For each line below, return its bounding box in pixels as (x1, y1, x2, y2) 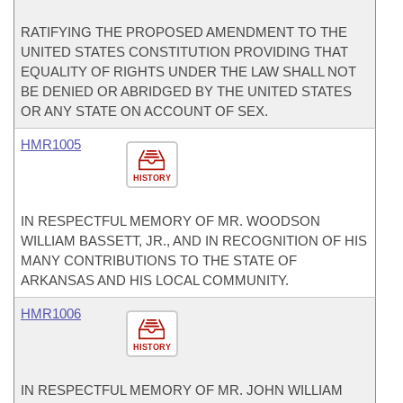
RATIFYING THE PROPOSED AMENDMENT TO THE (21, 24, 347, 40)
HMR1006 (21, 306, 81, 321)
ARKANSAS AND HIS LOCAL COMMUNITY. (21, 273, 289, 288)
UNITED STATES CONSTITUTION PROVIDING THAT (21, 44, 348, 59)
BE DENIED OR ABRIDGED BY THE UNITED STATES (21, 84, 352, 99)
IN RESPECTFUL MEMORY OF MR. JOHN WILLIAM (21, 382, 343, 398)
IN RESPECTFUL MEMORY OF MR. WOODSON (21, 213, 320, 228)
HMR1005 (21, 137, 81, 152)
